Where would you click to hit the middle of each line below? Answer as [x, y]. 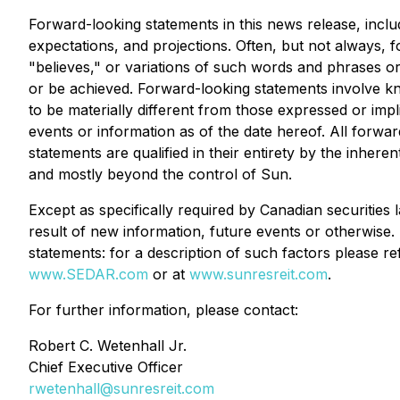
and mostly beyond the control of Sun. [160, 174]
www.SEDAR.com [88, 274]
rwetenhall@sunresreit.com [121, 388]
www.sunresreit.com [258, 274]
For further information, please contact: [163, 310]
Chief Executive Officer [106, 367]
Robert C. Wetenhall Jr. [108, 346]
